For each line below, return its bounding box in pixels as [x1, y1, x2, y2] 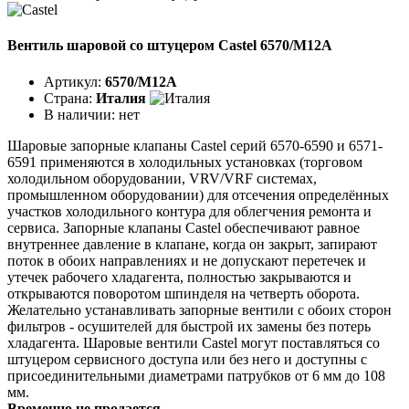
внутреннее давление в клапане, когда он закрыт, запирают [7, 236, 377, 252]
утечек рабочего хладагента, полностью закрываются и [7, 268, 351, 285]
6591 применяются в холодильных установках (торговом [7, 153, 362, 170]
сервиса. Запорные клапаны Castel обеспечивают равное [7, 219, 360, 236]
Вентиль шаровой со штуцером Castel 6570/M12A [7, 37, 332, 54]
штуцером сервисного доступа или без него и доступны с [7, 351, 367, 367]
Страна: [44, 89, 96, 106]
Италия [96, 89, 146, 106]
